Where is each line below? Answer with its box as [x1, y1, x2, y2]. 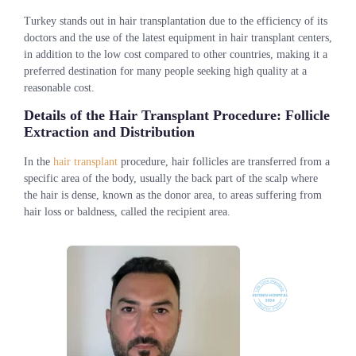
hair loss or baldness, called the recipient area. [24, 206, 230, 219]
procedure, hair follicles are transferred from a [118, 156, 330, 168]
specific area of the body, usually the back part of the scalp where [24, 172, 318, 185]
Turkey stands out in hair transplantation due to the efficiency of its [24, 14, 327, 27]
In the [24, 156, 50, 168]
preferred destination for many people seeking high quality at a [24, 64, 307, 77]
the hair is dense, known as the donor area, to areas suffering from [24, 189, 322, 202]
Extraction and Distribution [24, 124, 195, 141]
